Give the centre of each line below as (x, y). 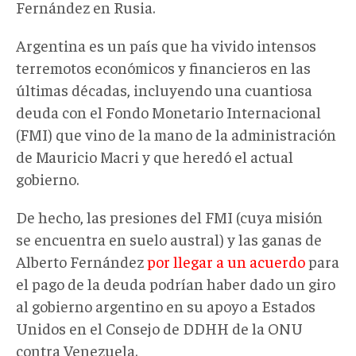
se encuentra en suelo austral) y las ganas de (169, 238)
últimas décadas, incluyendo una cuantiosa (164, 89)
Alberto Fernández (81, 261)
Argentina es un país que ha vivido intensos (166, 44)
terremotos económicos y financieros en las (163, 67)
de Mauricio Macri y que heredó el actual (155, 156)
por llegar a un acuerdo (226, 261)
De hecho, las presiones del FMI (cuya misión (169, 216)
